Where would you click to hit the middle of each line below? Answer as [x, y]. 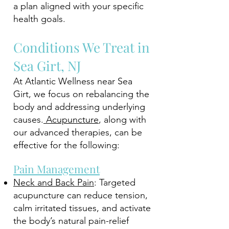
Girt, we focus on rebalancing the [81, 94]
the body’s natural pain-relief [71, 221]
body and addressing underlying [79, 107]
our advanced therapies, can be [78, 132]
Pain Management [56, 169]
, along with [122, 120]
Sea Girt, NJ [47, 66]
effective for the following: [66, 145]
